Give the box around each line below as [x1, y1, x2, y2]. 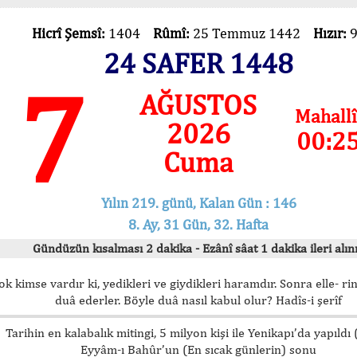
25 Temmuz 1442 [192, 25, 313, 41]
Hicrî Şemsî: [31, 25, 108, 41]
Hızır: [312, 25, 350, 41]
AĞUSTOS [139, 88, 257, 121]
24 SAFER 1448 [104, 46, 293, 80]
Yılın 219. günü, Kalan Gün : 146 [100, 194, 296, 211]
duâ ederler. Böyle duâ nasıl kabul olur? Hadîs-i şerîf [55, 292, 342, 308]
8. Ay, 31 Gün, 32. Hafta [128, 215, 269, 233]
